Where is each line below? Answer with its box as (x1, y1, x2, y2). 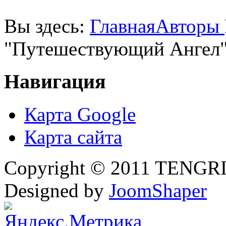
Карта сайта (24, 126, 122, 148)
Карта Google (24, 103, 136, 125)
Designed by (4, 179, 109, 201)
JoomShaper (109, 179, 207, 201)
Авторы (155, 15, 224, 37)
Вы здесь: (4, 15, 90, 37)
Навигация (4, 70, 106, 93)
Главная (90, 15, 155, 37)
